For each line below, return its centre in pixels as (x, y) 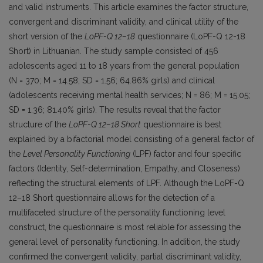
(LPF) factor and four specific (186, 154)
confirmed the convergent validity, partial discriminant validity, (125, 256)
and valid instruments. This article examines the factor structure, (129, 7)
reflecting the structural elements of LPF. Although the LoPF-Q (127, 183)
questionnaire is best (181, 124)
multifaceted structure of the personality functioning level (117, 212)
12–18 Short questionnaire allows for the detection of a (112, 198)
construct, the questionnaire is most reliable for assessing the (125, 227)
